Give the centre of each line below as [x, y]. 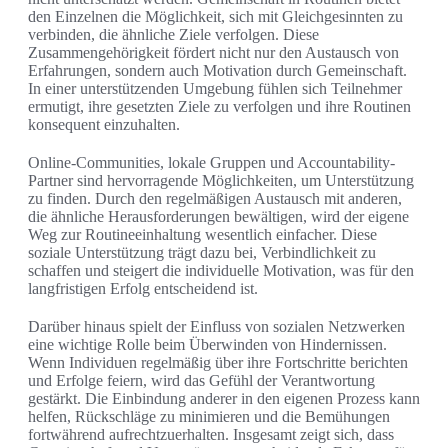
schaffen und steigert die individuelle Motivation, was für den [221, 271]
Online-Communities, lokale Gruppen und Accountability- [211, 163]
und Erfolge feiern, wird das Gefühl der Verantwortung [201, 381]
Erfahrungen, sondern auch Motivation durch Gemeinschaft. [217, 71]
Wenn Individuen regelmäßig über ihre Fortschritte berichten [218, 363]
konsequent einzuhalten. [104, 125]
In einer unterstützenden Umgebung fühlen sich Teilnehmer [215, 89]
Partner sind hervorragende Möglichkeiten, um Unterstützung [221, 181]
